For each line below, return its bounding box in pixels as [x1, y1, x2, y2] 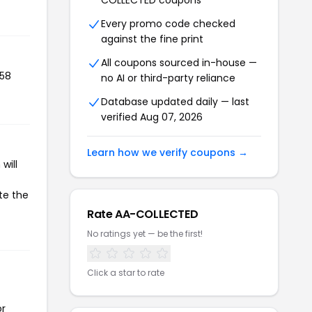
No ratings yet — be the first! [87, 228, 203, 240]
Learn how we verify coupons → [87, 146, 248, 160]
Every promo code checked [101, 17, 235, 31]
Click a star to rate [87, 267, 164, 279]
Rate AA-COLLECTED [87, 206, 198, 223]
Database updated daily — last [101, 95, 249, 109]
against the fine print [101, 32, 203, 47]
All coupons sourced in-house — [101, 56, 257, 70]
